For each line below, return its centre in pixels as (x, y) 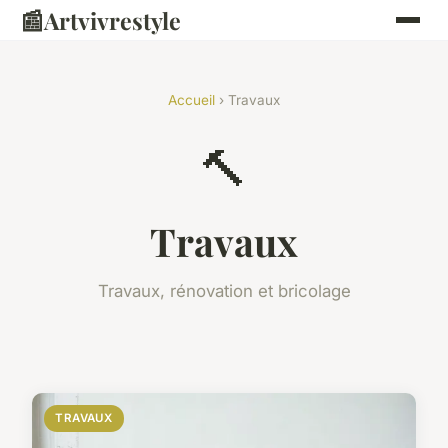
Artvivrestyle (112, 20)
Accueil (191, 100)
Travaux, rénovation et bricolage (224, 291)
